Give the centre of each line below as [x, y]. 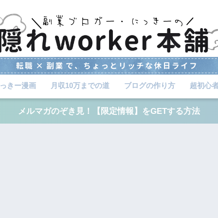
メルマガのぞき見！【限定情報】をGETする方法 [109, 111]
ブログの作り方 [149, 85]
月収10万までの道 [80, 85]
